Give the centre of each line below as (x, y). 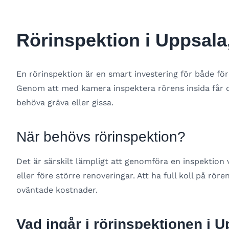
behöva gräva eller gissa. (65, 103)
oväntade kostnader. (57, 190)
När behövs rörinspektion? (101, 137)
